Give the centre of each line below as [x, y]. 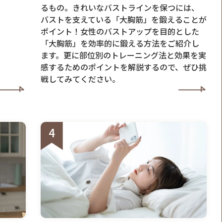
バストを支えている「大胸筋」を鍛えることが [123, 20]
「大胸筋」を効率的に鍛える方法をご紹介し [120, 43]
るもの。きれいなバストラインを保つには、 [120, 8]
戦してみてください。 [80, 79]
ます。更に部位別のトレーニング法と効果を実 [123, 55]
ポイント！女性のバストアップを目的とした [120, 31]
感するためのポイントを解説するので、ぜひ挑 [123, 67]
